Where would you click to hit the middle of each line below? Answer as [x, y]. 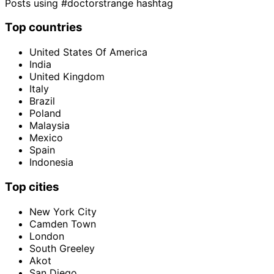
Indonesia [51, 162]
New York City [63, 211]
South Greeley [62, 248]
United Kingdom [67, 77]
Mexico [46, 138]
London [47, 236]
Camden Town [63, 224]
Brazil [42, 101]
